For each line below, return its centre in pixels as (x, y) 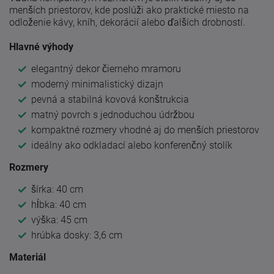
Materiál (28, 257)
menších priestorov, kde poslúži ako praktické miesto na (129, 10)
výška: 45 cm (59, 220)
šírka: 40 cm (57, 189)
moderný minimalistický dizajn (97, 84)
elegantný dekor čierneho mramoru (106, 68)
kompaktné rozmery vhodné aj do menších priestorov (145, 130)
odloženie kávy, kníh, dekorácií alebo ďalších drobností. (127, 22)
